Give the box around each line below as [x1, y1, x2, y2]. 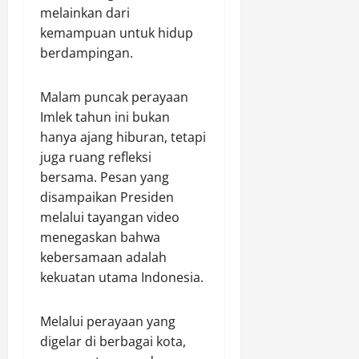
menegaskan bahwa [40, 228, 160, 246]
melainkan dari [40, 4, 130, 22]
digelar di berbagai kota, [40, 333, 186, 350]
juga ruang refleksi [40, 148, 151, 166]
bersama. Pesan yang [40, 168, 169, 186]
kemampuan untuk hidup [40, 24, 193, 42]
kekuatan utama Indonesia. [40, 268, 204, 286]
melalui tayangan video [40, 208, 179, 226]
